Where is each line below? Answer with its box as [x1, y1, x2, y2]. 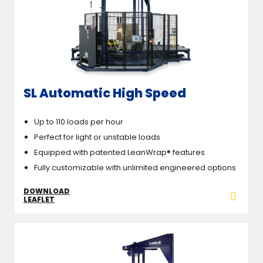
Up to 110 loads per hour [34, 116, 123, 127]
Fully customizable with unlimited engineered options [34, 161, 236, 173]
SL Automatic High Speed [23, 85, 186, 102]
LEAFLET [23, 194, 55, 204]
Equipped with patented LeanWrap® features [34, 146, 205, 158]
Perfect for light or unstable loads [34, 131, 160, 143]
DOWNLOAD [23, 186, 70, 196]
